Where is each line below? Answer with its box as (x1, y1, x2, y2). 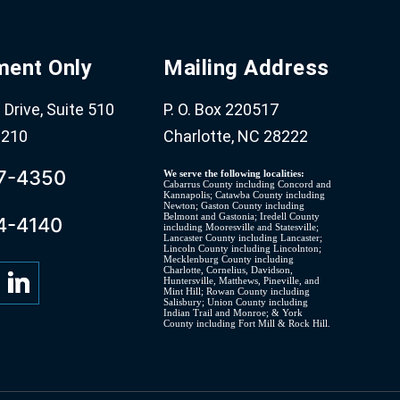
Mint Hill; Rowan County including (163, 286, 311, 297)
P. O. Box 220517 (163, 100, 279, 120)
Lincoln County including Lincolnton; (163, 243, 322, 254)
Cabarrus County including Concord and (163, 179, 332, 190)
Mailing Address (163, 55, 330, 81)
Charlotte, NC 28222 (163, 127, 309, 146)
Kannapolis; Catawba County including (163, 189, 326, 201)
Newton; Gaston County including (163, 200, 305, 212)
